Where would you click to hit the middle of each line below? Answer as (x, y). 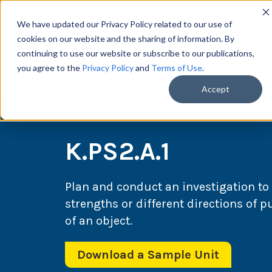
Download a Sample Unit (148, 255)
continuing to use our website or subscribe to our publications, (136, 53)
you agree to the (49, 68)
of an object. (99, 221)
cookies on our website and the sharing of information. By (126, 39)
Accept (216, 89)
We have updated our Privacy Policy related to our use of (124, 24)
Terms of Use (177, 68)
